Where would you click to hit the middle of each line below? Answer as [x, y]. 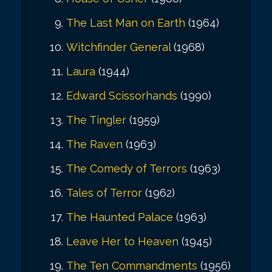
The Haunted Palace [120, 217]
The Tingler [96, 120]
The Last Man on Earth [126, 22]
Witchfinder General [118, 47]
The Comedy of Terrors [127, 168]
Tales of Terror [104, 192]
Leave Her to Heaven [122, 241]
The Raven [94, 144]
